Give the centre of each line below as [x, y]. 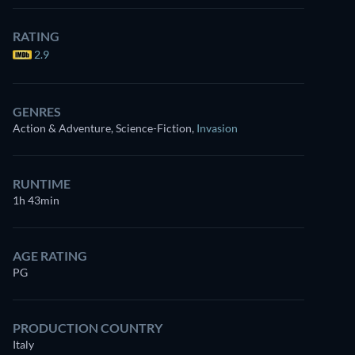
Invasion [217, 128]
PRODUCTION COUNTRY [88, 328]
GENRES [37, 111]
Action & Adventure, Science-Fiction [102, 128]
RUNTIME [42, 183]
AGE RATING [50, 256]
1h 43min [36, 200]
